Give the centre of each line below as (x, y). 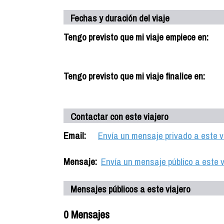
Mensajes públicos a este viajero (130, 189)
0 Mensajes (86, 214)
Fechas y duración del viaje (120, 18)
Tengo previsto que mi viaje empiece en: (136, 37)
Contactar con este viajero (119, 116)
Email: (75, 135)
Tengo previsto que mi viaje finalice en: (134, 76)
